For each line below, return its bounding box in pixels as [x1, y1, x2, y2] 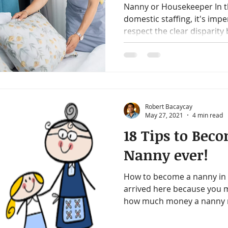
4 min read [192, 111, 223, 119]
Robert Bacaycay [145, 102, 192, 110]
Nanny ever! [124, 145, 208, 164]
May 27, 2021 [145, 111, 183, 119]
